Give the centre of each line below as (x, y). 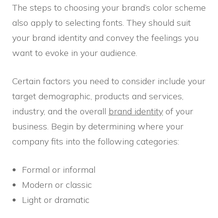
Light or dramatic (56, 200)
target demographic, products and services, (98, 96)
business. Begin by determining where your (98, 127)
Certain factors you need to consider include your (109, 81)
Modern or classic (57, 185)
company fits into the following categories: (96, 142)
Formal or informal (59, 170)
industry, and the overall (60, 111)
